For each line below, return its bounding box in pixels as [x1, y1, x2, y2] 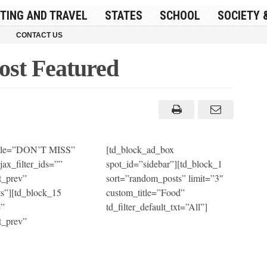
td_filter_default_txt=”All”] [106, 200, 208, 213]
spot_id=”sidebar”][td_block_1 [106, 157, 223, 170]
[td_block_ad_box [106, 142, 175, 156]
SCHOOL [159, 8, 200, 23]
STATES [104, 8, 142, 23]
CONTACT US [15, 30, 63, 39]
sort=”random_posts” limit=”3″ [106, 171, 224, 184]
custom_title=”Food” [106, 185, 185, 198]
